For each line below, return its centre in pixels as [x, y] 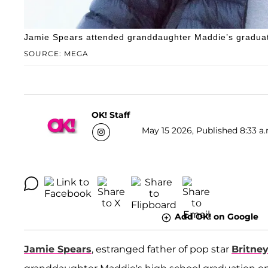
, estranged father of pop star [162, 249]
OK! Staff [111, 115]
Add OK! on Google [216, 217]
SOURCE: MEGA [56, 54]
